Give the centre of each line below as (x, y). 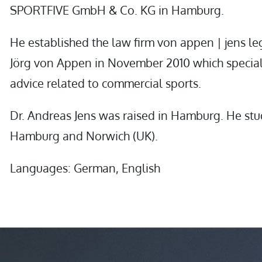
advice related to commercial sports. (105, 83)
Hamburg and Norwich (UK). (84, 136)
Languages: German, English (85, 168)
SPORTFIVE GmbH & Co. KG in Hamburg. (117, 10)
